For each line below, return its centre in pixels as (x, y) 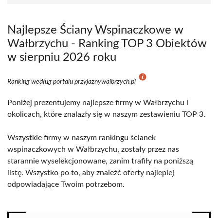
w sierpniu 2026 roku (62, 57)
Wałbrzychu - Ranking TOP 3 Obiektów (107, 44)
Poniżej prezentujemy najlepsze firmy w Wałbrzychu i (98, 103)
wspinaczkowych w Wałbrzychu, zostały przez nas (93, 149)
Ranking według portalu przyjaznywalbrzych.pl (72, 82)
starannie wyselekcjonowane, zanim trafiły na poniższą (100, 161)
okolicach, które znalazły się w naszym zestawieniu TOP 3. (106, 114)
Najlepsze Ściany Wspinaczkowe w (95, 30)
